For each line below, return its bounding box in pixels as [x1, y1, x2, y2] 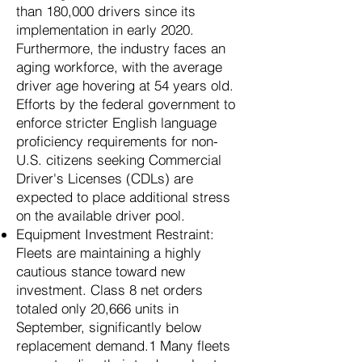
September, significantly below [16, 318, 201, 335]
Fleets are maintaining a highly [16, 244, 201, 261]
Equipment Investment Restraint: [16, 225, 214, 242]
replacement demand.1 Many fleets [16, 337, 230, 354]
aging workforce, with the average [16, 58, 222, 75]
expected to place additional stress [16, 188, 230, 205]
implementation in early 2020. [16, 21, 194, 38]
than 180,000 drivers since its [16, 2, 196, 19]
